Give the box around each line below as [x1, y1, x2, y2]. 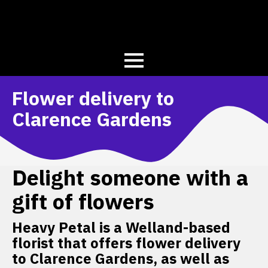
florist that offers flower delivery [12, 233, 240, 253]
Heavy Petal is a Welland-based [12, 218, 230, 237]
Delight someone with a [12, 163, 248, 192]
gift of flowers [12, 187, 154, 216]
